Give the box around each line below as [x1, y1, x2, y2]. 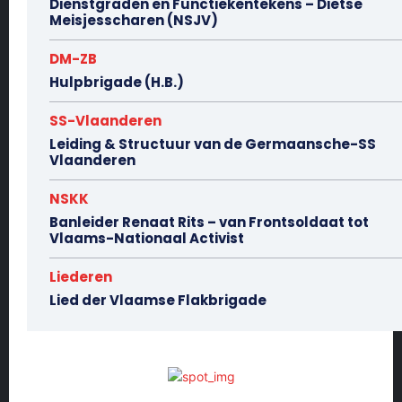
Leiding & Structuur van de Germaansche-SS [49, 135, 376, 154]
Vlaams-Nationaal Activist [49, 229, 244, 249]
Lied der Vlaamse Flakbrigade [49, 291, 267, 310]
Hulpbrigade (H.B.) [49, 73, 184, 92]
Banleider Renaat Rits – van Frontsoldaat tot [49, 213, 369, 232]
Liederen [49, 267, 112, 287]
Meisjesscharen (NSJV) [49, 11, 218, 31]
